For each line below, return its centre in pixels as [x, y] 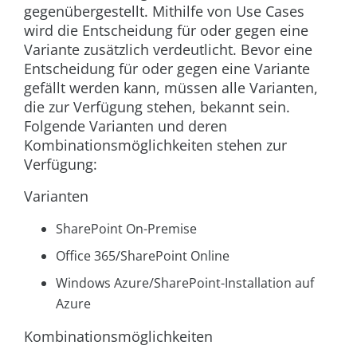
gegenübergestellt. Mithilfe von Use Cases [164, 12]
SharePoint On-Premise [126, 229]
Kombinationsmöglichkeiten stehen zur [155, 145]
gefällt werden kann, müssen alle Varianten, [171, 88]
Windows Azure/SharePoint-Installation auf [185, 283]
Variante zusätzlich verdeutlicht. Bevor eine [168, 50]
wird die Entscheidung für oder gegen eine [166, 31]
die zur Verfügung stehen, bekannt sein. [157, 107]
